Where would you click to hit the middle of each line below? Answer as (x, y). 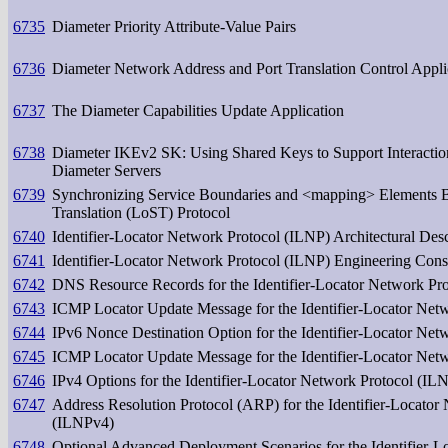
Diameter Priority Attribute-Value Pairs (174, 26)
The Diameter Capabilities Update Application (198, 110)
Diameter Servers (106, 170)
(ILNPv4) (83, 422)
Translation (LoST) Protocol (141, 212)
